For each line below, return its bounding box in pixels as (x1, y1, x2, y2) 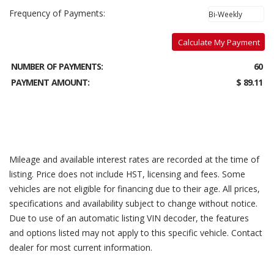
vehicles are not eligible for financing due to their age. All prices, (9, 183, 260, 194)
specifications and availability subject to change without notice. (9, 198, 257, 209)
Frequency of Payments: (9, 7, 105, 19)
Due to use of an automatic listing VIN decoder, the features (9, 212, 249, 224)
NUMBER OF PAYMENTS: (11, 61, 103, 72)
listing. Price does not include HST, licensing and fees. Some (9, 168, 245, 180)
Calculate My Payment (178, 37, 260, 48)
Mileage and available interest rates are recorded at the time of (9, 154, 259, 165)
